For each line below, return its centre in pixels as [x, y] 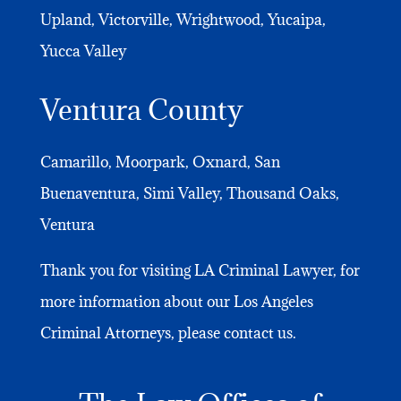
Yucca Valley [83, 51]
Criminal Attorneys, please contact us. [168, 333]
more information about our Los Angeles [176, 301]
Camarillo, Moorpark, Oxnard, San [160, 162]
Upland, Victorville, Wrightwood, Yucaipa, [183, 19]
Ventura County [141, 109]
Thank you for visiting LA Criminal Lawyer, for [200, 270]
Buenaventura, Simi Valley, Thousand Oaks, [189, 193]
